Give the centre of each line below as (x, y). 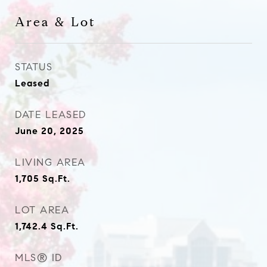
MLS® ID (39, 258)
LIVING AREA (50, 162)
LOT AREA (42, 210)
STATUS (34, 67)
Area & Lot (55, 22)
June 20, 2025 (49, 131)
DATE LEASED (51, 115)
